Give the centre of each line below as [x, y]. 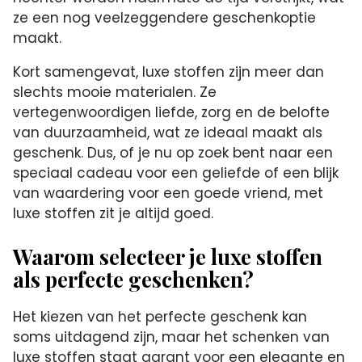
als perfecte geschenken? [134, 279]
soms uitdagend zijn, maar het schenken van [172, 337]
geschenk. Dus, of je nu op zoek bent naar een [173, 152]
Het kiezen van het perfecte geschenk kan [160, 316]
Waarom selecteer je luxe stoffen [168, 256]
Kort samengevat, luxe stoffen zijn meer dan [169, 72]
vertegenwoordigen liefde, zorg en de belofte [172, 112]
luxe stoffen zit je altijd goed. [114, 213]
